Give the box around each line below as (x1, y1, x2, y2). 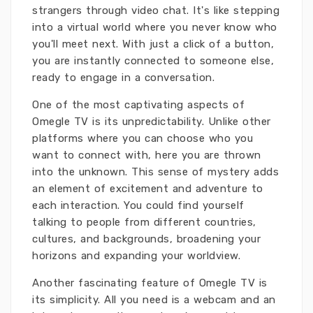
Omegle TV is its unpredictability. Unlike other (32, 115, 271, 128)
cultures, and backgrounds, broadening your (32, 233, 261, 245)
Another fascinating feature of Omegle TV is (32, 277, 268, 289)
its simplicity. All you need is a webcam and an (32, 293, 276, 306)
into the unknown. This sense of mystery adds (32, 166, 279, 178)
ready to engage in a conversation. (32, 71, 214, 84)
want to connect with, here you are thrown (32, 149, 261, 161)
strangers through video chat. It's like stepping (32, 4, 279, 17)
